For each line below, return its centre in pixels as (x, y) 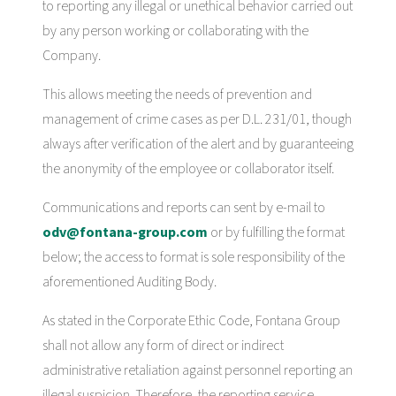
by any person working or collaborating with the (175, 30)
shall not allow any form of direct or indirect (163, 345)
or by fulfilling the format (276, 232)
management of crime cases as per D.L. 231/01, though (197, 119)
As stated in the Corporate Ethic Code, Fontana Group (191, 320)
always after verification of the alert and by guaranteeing (198, 144)
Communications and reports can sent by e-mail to (184, 207)
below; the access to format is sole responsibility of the (194, 257)
